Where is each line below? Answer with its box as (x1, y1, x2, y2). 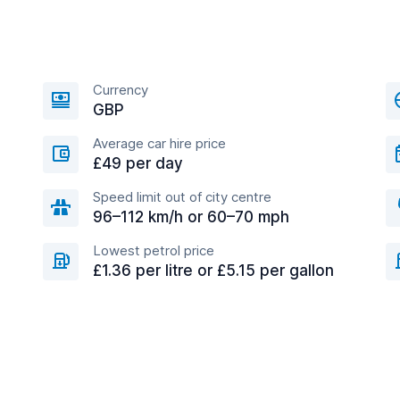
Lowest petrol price (93, 242, 214, 259)
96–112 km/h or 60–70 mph (93, 208, 289, 226)
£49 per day (93, 154, 183, 172)
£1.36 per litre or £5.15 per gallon (93, 262, 334, 279)
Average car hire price (93, 135, 226, 152)
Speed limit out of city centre (93, 188, 271, 205)
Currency (93, 81, 148, 98)
